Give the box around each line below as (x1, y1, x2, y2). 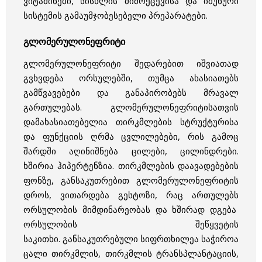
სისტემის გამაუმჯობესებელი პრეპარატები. (23, 9, 208, 22)
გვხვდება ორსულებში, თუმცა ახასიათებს (23, 72, 239, 84)
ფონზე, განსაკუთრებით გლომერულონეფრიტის (23, 174, 239, 187)
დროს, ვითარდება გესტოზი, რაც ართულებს (23, 189, 239, 201)
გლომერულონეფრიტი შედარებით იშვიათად (23, 57, 239, 70)
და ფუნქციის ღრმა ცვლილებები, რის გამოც (23, 130, 239, 143)
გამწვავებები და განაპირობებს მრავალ (23, 87, 239, 99)
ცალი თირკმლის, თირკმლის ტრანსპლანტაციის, (23, 247, 239, 260)
